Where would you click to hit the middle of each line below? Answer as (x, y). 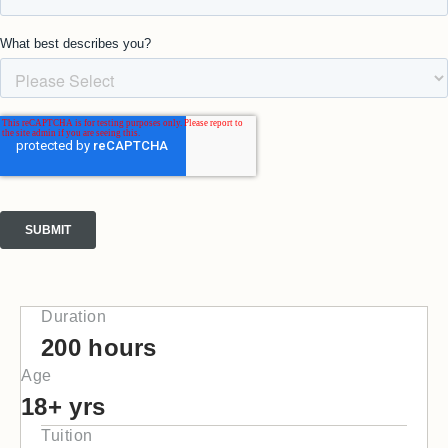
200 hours (99, 348)
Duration (73, 317)
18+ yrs (63, 407)
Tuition (67, 436)
